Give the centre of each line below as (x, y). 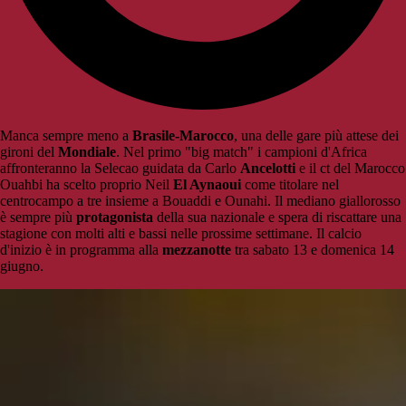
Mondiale (87, 152)
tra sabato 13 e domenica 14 (313, 250)
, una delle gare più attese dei (316, 136)
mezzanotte (197, 250)
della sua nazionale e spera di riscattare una (277, 217)
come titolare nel (290, 185)
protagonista (115, 217)
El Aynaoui (207, 185)
